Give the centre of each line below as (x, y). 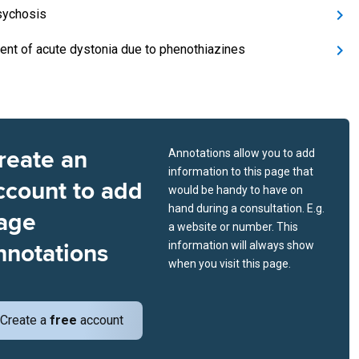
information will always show (241, 245)
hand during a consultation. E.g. (246, 208)
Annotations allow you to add (242, 153)
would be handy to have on (236, 190)
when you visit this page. (230, 264)
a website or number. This (233, 227)
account (100, 320)
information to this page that (241, 171)
